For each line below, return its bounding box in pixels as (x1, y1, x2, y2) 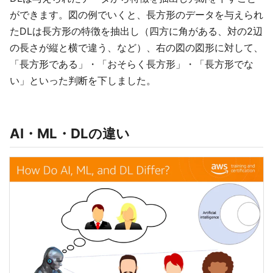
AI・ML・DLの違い (10, 126, 130, 142)
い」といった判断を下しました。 (10, 74, 156, 87)
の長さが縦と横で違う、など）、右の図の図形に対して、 (10, 41, 263, 54)
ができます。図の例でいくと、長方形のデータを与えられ (10, 9, 263, 21)
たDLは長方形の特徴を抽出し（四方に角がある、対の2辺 (10, 25, 263, 38)
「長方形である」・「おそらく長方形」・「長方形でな (10, 58, 253, 71)
